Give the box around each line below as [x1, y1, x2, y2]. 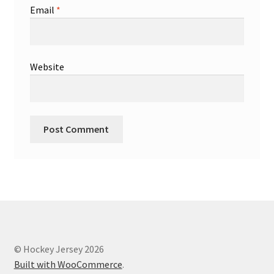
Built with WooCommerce [13, 258, 122, 271]
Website [29, 60, 64, 73]
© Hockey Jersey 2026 [13, 243, 104, 256]
